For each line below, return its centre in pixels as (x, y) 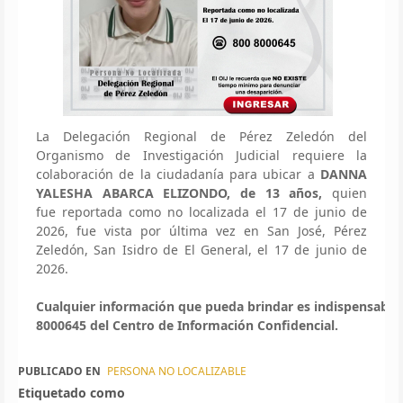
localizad (215, 211)
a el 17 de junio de (304, 211)
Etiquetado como (72, 392)
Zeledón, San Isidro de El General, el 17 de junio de (201, 249)
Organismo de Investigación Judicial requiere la (201, 155)
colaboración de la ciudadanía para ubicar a (178, 174)
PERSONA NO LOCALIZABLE (177, 371)
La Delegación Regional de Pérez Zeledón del (201, 136)
